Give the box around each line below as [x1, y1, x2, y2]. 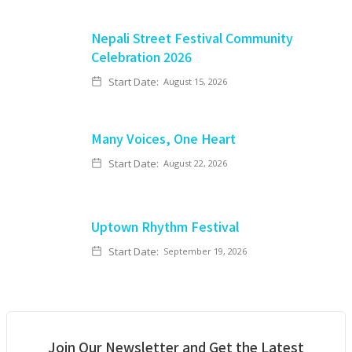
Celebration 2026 [91, 47, 192, 66]
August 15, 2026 [163, 75, 227, 87]
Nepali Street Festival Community [91, 28, 293, 47]
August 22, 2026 [163, 157, 227, 169]
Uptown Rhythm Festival [91, 217, 239, 236]
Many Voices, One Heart [91, 129, 236, 148]
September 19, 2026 [163, 245, 247, 257]
